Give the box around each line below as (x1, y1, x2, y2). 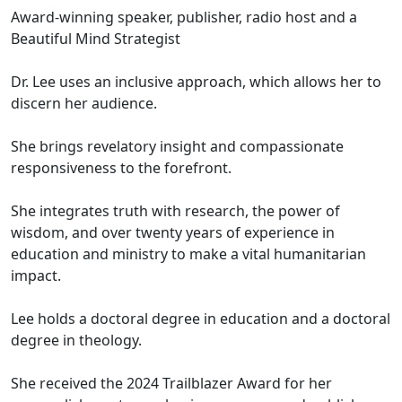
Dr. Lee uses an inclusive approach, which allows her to (11, 71, 381, 92)
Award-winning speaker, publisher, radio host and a (11, 6, 357, 27)
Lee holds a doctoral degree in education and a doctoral (11, 308, 390, 328)
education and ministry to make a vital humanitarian (11, 243, 366, 264)
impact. (11, 265, 61, 285)
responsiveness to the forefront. (11, 157, 232, 178)
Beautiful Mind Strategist (11, 28, 180, 48)
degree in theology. (11, 329, 149, 350)
